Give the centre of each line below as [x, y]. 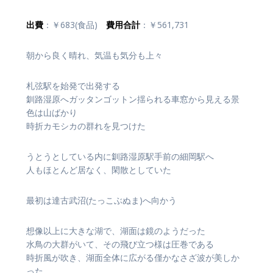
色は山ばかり [52, 113]
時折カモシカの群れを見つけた [86, 126]
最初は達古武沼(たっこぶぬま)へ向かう [101, 200]
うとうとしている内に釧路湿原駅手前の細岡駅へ [120, 157]
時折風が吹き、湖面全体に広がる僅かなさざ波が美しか [133, 258]
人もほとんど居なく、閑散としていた [99, 170]
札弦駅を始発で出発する [73, 86]
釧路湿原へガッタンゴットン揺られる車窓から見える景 [133, 99]
